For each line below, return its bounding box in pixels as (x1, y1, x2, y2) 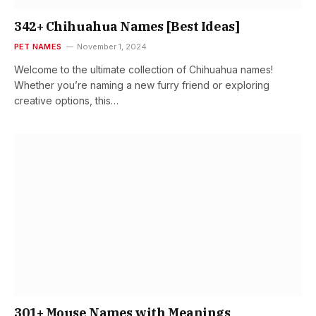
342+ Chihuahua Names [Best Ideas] (14, 18, 240, 35)
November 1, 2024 (76, 41, 147, 51)
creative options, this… (14, 94, 119, 107)
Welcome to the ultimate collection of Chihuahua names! (14, 63, 273, 75)
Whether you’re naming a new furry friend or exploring (14, 78, 269, 91)
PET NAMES (14, 41, 61, 51)
